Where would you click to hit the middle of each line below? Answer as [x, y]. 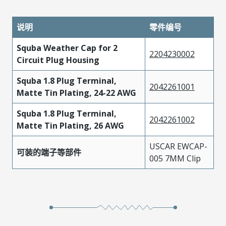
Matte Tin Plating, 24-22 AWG [76, 93]
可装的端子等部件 [49, 152]
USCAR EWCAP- [178, 146]
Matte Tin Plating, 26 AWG [70, 126]
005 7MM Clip [175, 158]
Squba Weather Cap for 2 [67, 48]
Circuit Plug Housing [58, 60]
